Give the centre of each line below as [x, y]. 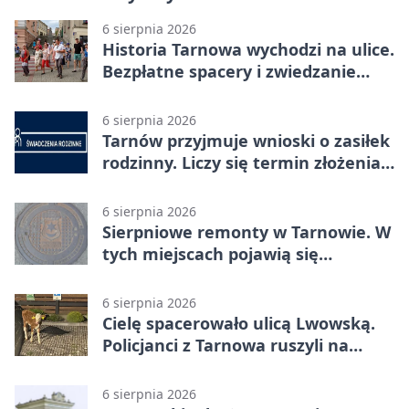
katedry [134, 94]
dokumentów [157, 185]
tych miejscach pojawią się [210, 254]
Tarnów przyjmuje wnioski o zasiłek [246, 141]
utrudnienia [151, 276]
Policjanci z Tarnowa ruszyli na [225, 346]
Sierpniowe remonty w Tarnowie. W [246, 232]
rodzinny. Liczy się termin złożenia [241, 163]
